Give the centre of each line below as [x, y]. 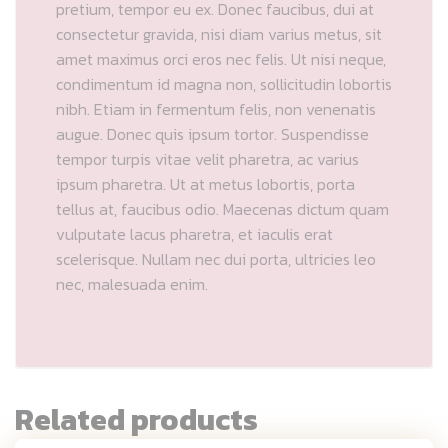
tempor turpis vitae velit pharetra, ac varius [207, 158]
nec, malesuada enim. [132, 283]
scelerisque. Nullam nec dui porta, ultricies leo [216, 258]
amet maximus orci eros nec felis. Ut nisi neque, [221, 58]
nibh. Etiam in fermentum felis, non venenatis [216, 108]
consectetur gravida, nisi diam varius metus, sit [219, 33]
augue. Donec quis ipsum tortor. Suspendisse [212, 133]
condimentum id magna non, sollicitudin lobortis [224, 83]
